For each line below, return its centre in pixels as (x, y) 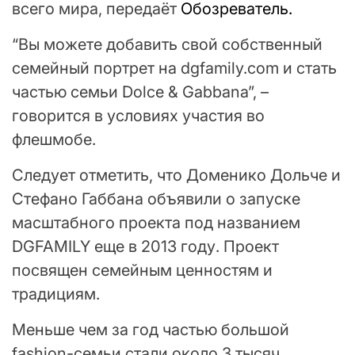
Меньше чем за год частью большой (151, 330)
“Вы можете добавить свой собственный (167, 45)
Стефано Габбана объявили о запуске (156, 199)
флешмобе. (54, 140)
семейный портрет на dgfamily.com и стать (174, 69)
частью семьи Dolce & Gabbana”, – (140, 92)
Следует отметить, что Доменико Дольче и (176, 176)
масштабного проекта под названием (156, 223)
